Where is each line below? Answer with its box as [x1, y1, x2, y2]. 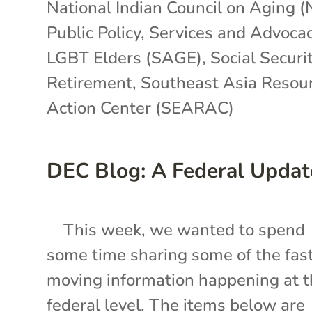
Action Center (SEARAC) [47, 96, 235, 119]
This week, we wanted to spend [47, 218, 306, 241]
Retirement [47, 71, 133, 94]
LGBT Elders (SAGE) [47, 46, 203, 69]
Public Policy [47, 21, 141, 44]
